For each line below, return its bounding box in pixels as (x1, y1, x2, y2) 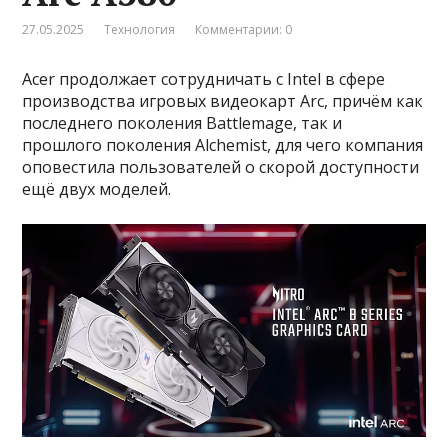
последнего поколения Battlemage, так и (22, 111, 343, 134)
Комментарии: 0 (195, 20, 293, 38)
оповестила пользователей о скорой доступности (22, 155, 420, 178)
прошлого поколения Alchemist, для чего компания (22, 133, 424, 156)
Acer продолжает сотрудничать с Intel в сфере (22, 67, 386, 90)
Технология (104, 20, 176, 38)
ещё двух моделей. (22, 177, 172, 200)
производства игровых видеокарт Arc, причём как (22, 89, 424, 112)
